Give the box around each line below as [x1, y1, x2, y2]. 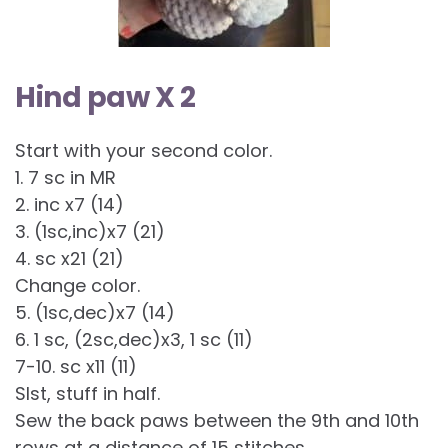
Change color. [15, 273, 140, 299]
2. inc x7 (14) [15, 192, 124, 218]
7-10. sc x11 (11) [15, 354, 137, 380]
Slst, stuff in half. [15, 381, 160, 407]
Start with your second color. [15, 138, 272, 164]
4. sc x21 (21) [15, 246, 124, 272]
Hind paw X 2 [15, 78, 195, 118]
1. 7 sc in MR [15, 165, 116, 191]
